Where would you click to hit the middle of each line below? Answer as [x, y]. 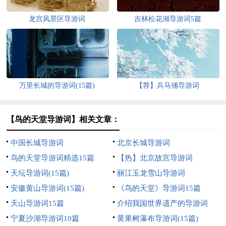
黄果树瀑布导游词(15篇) [157, 219]
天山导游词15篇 [38, 204]
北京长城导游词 [143, 143]
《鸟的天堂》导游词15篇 [159, 188]
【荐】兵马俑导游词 [168, 86]
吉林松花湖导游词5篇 [167, 19]
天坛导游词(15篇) [40, 173]
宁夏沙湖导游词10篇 [45, 219]
